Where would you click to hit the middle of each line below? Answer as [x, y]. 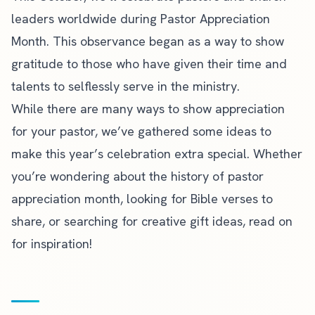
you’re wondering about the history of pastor [137, 176]
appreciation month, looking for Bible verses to [142, 199]
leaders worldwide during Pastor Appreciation [141, 19]
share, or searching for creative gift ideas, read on [152, 221]
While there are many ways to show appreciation [148, 109]
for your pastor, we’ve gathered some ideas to [141, 131]
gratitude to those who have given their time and [149, 64]
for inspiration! [52, 244]
